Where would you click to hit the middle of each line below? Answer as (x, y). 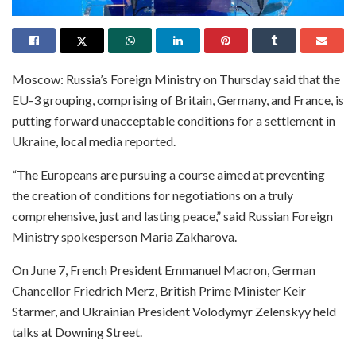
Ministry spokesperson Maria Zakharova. (124, 236)
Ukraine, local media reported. (94, 141)
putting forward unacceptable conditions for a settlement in (174, 120)
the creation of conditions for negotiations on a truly (153, 195)
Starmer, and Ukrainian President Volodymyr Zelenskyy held (174, 311)
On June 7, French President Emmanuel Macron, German (164, 269)
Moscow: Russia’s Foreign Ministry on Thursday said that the (176, 79)
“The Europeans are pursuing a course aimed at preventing (168, 174)
